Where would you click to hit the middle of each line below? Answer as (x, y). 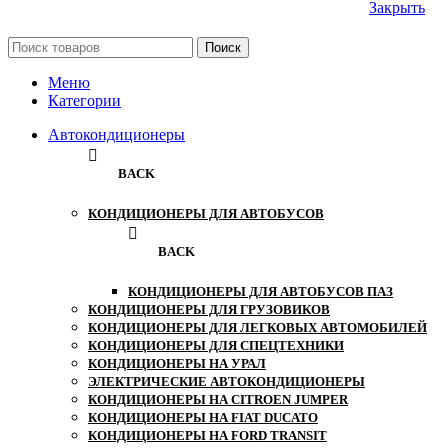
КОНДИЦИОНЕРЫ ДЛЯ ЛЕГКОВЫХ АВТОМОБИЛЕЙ (257, 328)
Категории (84, 101)
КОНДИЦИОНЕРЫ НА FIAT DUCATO (203, 418)
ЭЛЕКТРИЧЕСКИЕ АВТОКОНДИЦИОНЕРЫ (226, 382)
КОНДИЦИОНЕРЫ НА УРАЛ (177, 364)
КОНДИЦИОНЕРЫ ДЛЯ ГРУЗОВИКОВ (209, 310)
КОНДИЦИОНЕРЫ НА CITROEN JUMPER (218, 400)
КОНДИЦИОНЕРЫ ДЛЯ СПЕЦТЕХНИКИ (216, 346)
